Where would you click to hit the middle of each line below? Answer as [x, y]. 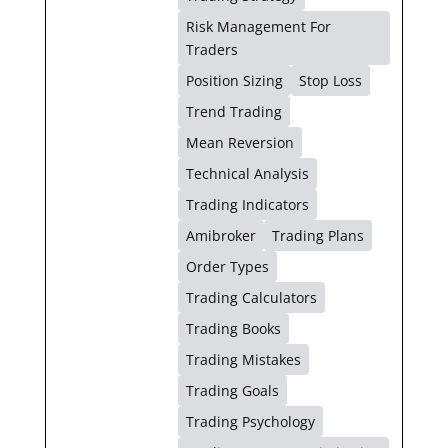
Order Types [227, 266]
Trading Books [233, 328]
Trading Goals [232, 390]
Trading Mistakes [243, 359]
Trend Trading [233, 111]
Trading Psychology [250, 421]
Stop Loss [330, 80]
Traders [211, 49]
